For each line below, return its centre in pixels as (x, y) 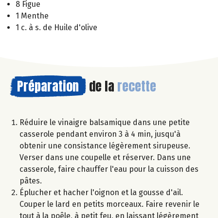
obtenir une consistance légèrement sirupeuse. (105, 146)
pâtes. (31, 181)
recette (137, 86)
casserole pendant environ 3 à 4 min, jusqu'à (100, 134)
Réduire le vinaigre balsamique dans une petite (105, 123)
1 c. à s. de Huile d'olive (56, 28)
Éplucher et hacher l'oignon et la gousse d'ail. (101, 193)
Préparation (48, 86)
